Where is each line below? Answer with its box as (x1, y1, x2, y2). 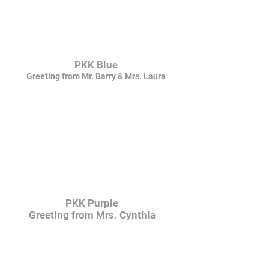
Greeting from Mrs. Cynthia (28, 209, 156, 221)
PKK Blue (74, 59, 118, 71)
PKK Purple (65, 197, 118, 209)
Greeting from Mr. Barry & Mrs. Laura (26, 71, 166, 81)
